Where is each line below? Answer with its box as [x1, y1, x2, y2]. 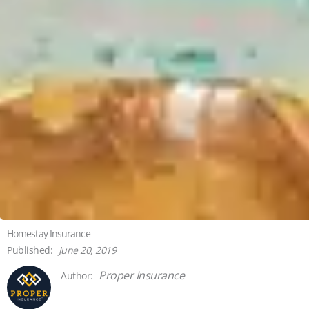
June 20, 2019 [58, 243, 116, 257]
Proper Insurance [99, 268, 184, 283]
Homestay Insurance [7, 227, 90, 240]
